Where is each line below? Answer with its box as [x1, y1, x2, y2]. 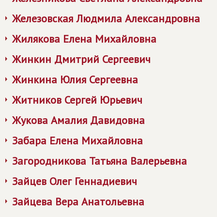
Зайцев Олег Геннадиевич [12, 174, 137, 188]
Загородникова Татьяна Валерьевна [12, 154, 187, 168]
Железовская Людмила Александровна [12, 12, 200, 25]
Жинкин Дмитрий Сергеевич [12, 52, 151, 66]
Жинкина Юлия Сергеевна [12, 73, 138, 86]
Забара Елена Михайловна [12, 134, 143, 147]
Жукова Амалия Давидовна [12, 113, 145, 127]
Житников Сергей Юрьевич [12, 93, 142, 107]
